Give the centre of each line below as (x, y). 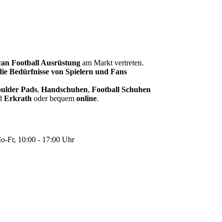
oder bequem (54, 98)
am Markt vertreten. (112, 62)
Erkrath (18, 98)
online (86, 98)
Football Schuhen (121, 89)
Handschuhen (64, 89)
